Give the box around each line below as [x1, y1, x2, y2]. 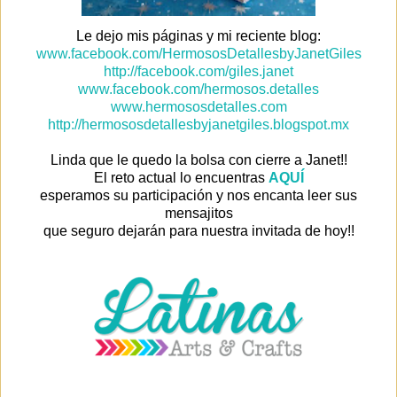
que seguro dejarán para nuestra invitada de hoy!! [43, 222, 354, 238]
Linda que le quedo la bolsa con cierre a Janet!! [50, 152, 347, 167]
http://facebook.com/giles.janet [104, 63, 293, 79]
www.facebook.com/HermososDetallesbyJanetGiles [35, 45, 362, 61]
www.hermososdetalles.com [110, 98, 287, 114]
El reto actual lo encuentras [93, 169, 269, 185]
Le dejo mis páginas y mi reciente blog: [76, 27, 321, 43]
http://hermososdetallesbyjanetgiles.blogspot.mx [48, 116, 349, 132]
